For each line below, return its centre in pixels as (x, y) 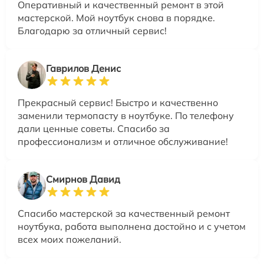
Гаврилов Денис (83, 69)
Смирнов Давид (83, 179)
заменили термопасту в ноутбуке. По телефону (126, 116)
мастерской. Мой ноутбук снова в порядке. (116, 18)
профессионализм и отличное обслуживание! (123, 142)
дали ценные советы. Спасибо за (94, 129)
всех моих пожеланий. (70, 240)
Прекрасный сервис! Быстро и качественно (118, 103)
